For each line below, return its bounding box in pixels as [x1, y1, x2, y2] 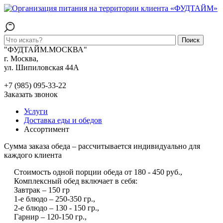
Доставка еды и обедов [24, 116, 102, 124]
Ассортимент [24, 125, 69, 133]
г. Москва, [4, 54, 38, 63]
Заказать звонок [4, 90, 58, 99]
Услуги [24, 107, 48, 115]
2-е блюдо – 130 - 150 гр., [4, 204, 99, 212]
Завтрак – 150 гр [4, 186, 70, 194]
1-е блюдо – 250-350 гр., [4, 195, 95, 203]
